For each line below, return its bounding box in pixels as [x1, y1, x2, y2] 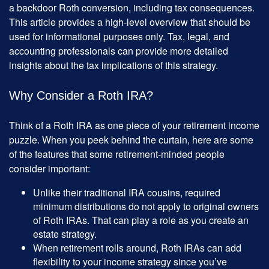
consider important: [9, 162, 90, 176]
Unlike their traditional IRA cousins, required [33, 186, 220, 200]
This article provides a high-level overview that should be [9, 15, 250, 29]
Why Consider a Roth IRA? [9, 88, 153, 102]
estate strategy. [33, 227, 97, 241]
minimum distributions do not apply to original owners [33, 199, 259, 214]
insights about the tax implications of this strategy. [9, 58, 218, 72]
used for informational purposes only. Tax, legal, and [9, 29, 229, 43]
